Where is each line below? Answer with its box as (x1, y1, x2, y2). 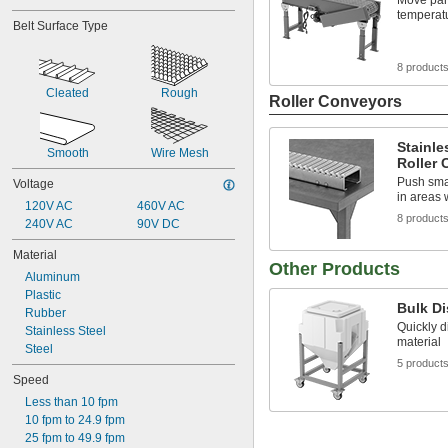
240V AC (25, 217, 73, 231)
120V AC (25, 199, 73, 213)
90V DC (136, 217, 180, 231)
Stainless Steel (25, 324, 106, 338)
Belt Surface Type (13, 19, 108, 33)
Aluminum (25, 270, 80, 284)
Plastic (25, 288, 61, 302)
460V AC (136, 199, 185, 213)
